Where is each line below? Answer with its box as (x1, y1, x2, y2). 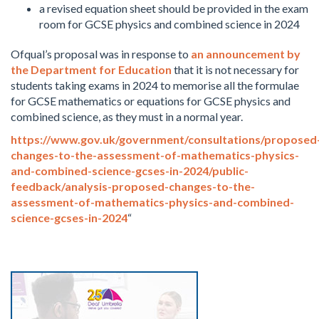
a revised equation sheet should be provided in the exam (39, 1, 308, 15)
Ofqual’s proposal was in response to (11, 47, 191, 61)
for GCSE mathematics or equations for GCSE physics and (11, 94, 291, 108)
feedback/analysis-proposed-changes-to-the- (11, 179, 255, 193)
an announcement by (191, 47, 300, 61)
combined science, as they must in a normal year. (11, 110, 243, 123)
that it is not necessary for (172, 63, 299, 76)
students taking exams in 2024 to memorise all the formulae (11, 78, 299, 92)
